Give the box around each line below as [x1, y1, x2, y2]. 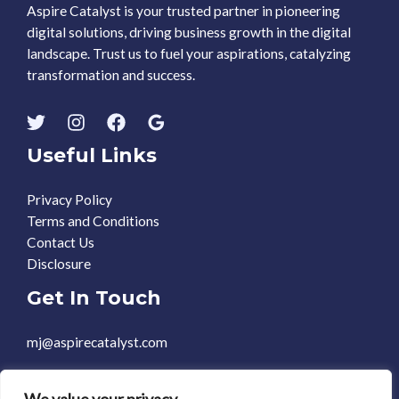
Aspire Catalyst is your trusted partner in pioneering [27, 3, 340, 20]
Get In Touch [27, 286, 161, 310]
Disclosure [27, 256, 91, 273]
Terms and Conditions [27, 213, 159, 230]
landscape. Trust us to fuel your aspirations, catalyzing [27, 45, 351, 62]
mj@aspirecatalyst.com [27, 333, 167, 350]
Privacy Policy [27, 191, 112, 208]
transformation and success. [27, 67, 195, 84]
